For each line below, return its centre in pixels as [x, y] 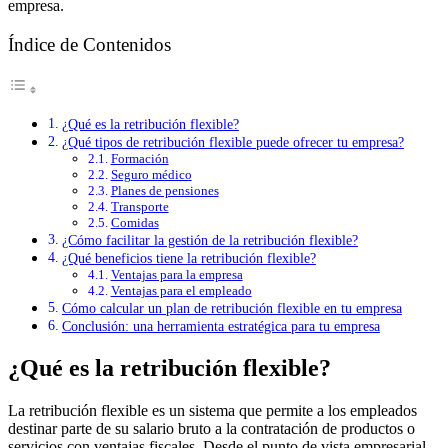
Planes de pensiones [164, 191]
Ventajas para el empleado [181, 291]
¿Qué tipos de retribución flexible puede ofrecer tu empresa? [232, 142]
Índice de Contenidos [89, 44]
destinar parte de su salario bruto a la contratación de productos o [211, 428]
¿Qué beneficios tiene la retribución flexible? [188, 258]
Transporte [139, 207]
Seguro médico [151, 175]
